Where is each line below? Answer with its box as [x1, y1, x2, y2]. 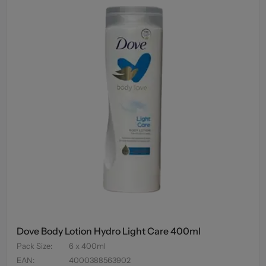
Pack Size [17, 241, 51, 251]
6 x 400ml [69, 241, 106, 251]
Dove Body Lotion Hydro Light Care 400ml [17, 225, 201, 237]
